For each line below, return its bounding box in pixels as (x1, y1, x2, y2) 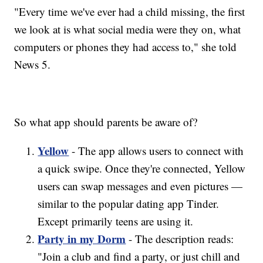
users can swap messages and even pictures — (38, 178, 243, 194)
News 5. (14, 57, 55, 72)
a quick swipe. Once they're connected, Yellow (38, 161, 246, 176)
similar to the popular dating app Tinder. (38, 196, 220, 211)
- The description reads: (126, 231, 234, 247)
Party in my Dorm (38, 231, 126, 247)
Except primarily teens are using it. (38, 214, 197, 229)
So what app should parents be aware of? (14, 114, 198, 130)
